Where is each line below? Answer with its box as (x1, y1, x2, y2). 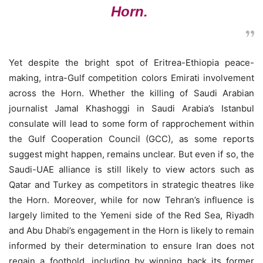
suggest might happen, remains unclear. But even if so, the (9, 149, 254, 160)
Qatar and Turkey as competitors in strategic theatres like (9, 179, 254, 190)
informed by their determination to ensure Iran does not (9, 240, 254, 251)
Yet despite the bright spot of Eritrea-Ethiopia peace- (9, 57, 254, 68)
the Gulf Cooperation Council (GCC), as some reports (9, 133, 254, 144)
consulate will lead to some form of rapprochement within (9, 118, 254, 129)
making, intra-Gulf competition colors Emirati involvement (9, 72, 254, 83)
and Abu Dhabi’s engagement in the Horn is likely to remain (9, 225, 254, 236)
